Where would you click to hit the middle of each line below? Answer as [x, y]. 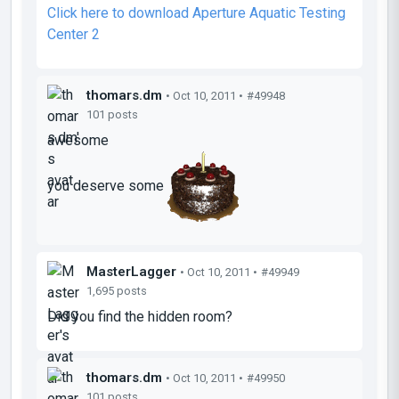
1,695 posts [117, 290]
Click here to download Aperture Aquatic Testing [196, 12]
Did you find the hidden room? [140, 316]
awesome [78, 140]
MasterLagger [131, 271]
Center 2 [73, 34]
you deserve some [107, 185]
